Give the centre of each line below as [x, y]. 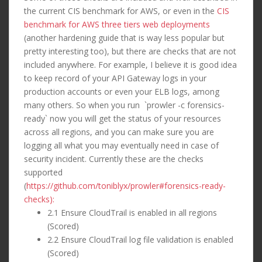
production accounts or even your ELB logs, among [122, 92]
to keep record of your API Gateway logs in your [115, 78]
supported [43, 173]
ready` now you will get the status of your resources [123, 119]
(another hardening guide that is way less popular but [124, 38]
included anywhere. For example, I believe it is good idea [130, 65]
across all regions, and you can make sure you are [119, 132]
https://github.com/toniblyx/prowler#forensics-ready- [126, 186]
